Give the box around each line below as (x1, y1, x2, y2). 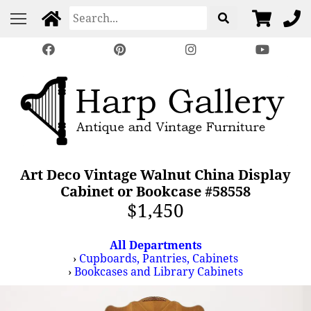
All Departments (109, 237, 202, 253)
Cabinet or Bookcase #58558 (60, 182, 251, 201)
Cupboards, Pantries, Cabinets (79, 251, 238, 266)
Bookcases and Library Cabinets (74, 264, 243, 279)
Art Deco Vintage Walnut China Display (19, 165, 291, 184)
